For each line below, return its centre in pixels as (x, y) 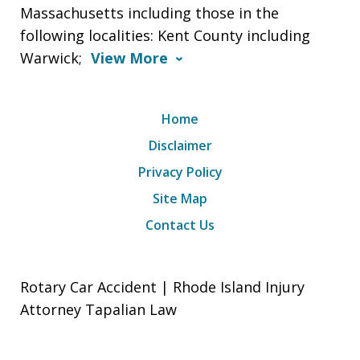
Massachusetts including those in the (149, 13)
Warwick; (53, 58)
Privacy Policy (180, 172)
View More (129, 58)
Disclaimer (180, 146)
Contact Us (180, 225)
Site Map (180, 199)
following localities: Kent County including (165, 36)
